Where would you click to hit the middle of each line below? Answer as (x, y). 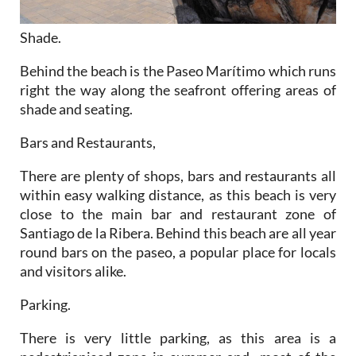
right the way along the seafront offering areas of (178, 90)
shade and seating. (76, 109)
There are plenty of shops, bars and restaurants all (178, 176)
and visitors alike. (73, 271)
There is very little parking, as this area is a (178, 338)
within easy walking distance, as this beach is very (178, 195)
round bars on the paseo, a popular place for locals (178, 252)
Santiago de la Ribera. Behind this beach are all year (178, 233)
